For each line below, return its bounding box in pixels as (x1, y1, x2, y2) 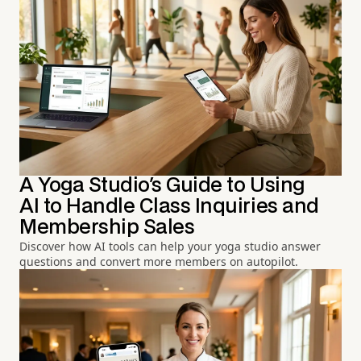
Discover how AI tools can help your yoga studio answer (19, 239, 321, 255)
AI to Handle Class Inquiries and (19, 197, 319, 217)
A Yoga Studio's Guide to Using (19, 176, 305, 196)
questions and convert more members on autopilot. (19, 254, 298, 270)
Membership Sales (19, 218, 195, 238)
